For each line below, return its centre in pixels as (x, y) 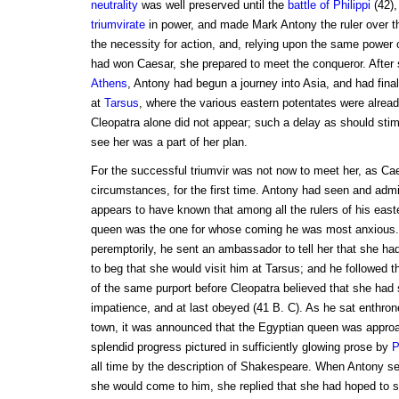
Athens (109, 84)
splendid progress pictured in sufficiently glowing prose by (241, 347)
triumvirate (118, 25)
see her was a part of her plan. (169, 142)
